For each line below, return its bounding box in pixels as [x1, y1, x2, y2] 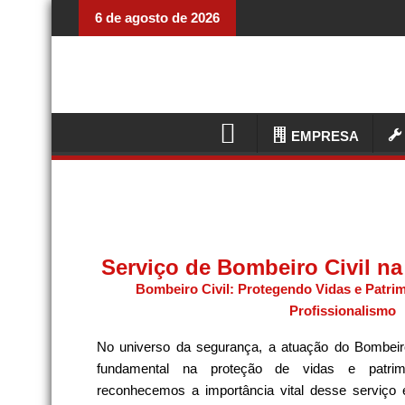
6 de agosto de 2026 [95, 10, 220, 25]
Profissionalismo [288, 302, 396, 318]
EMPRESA [291, 127, 360, 144]
